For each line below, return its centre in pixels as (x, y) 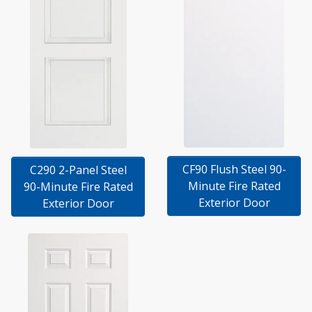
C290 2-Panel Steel (78, 170)
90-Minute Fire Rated (78, 186)
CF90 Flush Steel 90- (234, 169)
